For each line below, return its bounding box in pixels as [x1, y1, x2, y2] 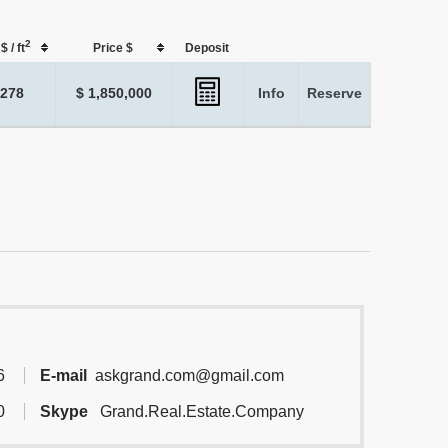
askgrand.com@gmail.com [95, 367, 285, 385]
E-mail [40, 367, 88, 385]
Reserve [307, 85, 362, 102]
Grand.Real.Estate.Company [96, 403, 305, 421]
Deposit [185, 41, 229, 56]
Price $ [93, 41, 133, 56]
